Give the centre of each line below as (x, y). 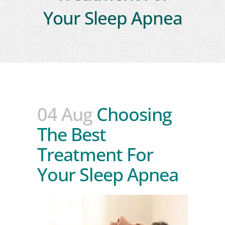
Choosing (132, 114)
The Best (72, 134)
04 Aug (65, 114)
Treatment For (95, 154)
